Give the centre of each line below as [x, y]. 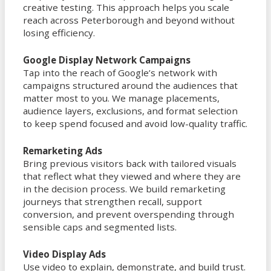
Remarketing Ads [63, 151]
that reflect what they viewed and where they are [132, 176]
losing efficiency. [59, 33]
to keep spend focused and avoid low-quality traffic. [135, 124]
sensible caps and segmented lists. [100, 227]
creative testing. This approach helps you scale [126, 8]
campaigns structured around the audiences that [130, 86]
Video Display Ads [64, 254]
